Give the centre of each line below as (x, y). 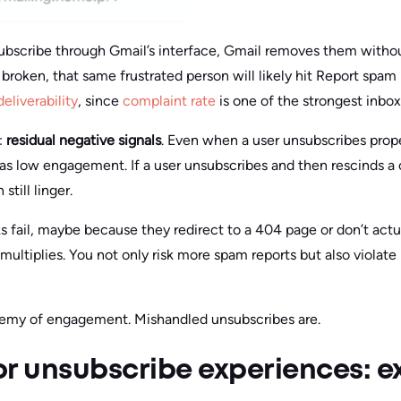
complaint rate (169, 100)
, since (100, 100)
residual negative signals (84, 140)
